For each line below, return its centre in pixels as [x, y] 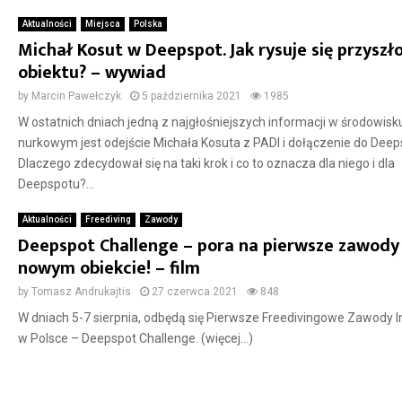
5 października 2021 [191, 96]
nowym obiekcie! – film [109, 269]
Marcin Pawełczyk [76, 96]
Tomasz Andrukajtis [81, 292]
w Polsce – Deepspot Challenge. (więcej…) [135, 339]
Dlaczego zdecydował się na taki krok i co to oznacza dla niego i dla [206, 164]
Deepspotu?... [56, 184]
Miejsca [102, 24]
